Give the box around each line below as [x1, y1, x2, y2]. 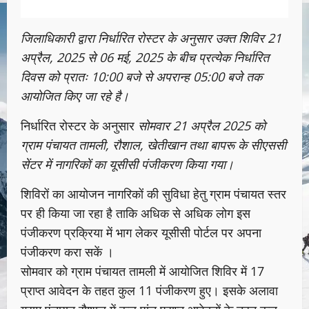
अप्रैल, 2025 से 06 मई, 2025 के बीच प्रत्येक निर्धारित [21, 49, 269, 66]
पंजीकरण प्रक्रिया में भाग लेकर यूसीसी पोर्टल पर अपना [21, 224, 261, 241]
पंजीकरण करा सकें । [21, 243, 114, 261]
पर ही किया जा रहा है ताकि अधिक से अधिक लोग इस [21, 205, 250, 222]
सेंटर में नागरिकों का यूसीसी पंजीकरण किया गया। [21, 156, 234, 173]
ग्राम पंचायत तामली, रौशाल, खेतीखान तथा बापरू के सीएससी [21, 137, 286, 154]
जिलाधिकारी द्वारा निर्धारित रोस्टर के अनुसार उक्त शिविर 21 [21, 30, 281, 47]
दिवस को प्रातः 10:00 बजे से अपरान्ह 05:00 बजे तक [21, 68, 262, 86]
